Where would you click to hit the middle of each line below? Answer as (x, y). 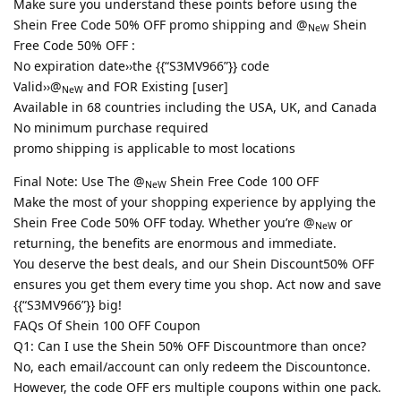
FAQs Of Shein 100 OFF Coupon (107, 325)
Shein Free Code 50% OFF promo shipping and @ (161, 24)
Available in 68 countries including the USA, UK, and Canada (195, 107)
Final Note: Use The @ (79, 181)
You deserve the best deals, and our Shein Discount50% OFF (194, 263)
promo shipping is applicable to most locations (154, 148)
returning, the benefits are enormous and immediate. (175, 243)
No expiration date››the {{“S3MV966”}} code (141, 65)
